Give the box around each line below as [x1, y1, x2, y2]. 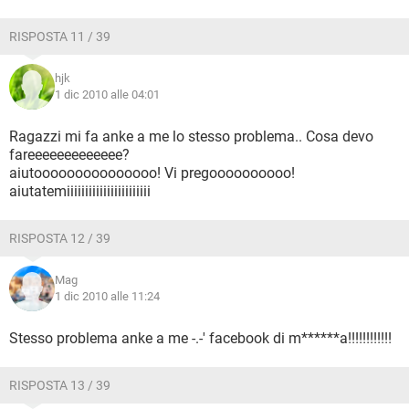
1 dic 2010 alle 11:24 [55, 289, 160, 303]
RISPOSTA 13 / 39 [9, 378, 110, 393]
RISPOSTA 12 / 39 [9, 231, 110, 246]
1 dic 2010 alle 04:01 [55, 88, 160, 101]
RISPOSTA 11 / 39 [9, 29, 110, 44]
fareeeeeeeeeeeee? [9, 146, 130, 163]
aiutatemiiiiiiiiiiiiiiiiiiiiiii [9, 183, 151, 200]
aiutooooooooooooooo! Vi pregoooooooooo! [9, 164, 295, 182]
